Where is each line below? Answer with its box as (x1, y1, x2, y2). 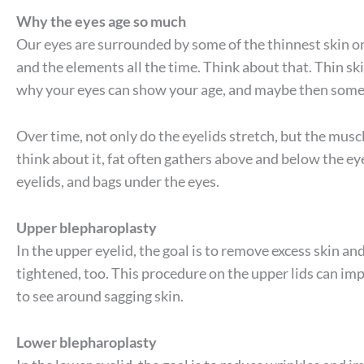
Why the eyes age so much (16, 12, 186, 31)
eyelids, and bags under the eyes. (16, 172, 219, 191)
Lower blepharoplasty (16, 332, 157, 351)
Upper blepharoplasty (16, 219, 157, 237)
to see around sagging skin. (16, 287, 184, 305)
